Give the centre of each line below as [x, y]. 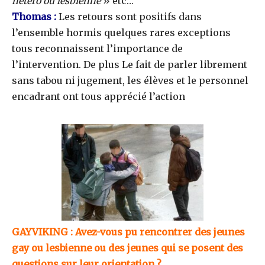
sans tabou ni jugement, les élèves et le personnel [130, 81]
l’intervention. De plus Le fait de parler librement [130, 65]
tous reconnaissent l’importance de [97, 49]
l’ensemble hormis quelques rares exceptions [121, 33]
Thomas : [34, 17]
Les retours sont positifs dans [129, 17]
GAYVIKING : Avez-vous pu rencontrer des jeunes [128, 232]
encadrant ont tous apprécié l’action [98, 97]
